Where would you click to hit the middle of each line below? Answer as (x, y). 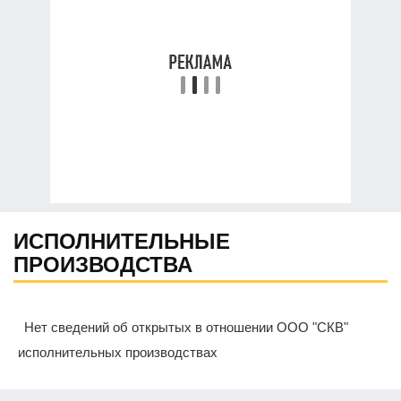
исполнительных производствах (118, 353)
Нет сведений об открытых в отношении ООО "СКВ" (183, 328)
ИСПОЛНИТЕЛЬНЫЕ (122, 242)
